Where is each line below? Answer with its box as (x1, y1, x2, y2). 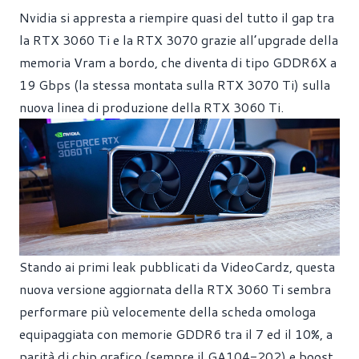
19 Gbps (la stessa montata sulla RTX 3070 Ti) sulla (19, 75, 330, 94)
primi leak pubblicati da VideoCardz (78, 257, 289, 276)
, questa (289, 257, 335, 276)
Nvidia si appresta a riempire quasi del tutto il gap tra (19, 8, 334, 26)
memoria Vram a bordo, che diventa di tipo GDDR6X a (19, 53, 337, 71)
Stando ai (19, 257, 78, 276)
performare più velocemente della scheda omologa (19, 302, 316, 321)
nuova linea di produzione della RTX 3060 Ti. (19, 98, 284, 116)
